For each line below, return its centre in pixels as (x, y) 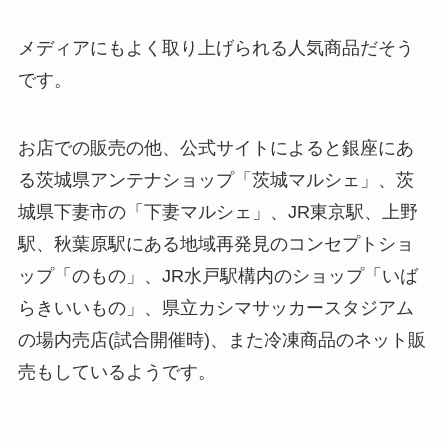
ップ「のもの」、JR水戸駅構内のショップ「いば (217, 276)
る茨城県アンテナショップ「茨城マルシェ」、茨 (215, 180)
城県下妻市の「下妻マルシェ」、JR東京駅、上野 (217, 212)
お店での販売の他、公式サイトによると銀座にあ (215, 148)
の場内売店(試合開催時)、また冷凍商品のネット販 (221, 340)
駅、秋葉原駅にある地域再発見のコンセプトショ (215, 244)
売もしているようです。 (116, 372)
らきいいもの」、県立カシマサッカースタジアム (215, 308)
